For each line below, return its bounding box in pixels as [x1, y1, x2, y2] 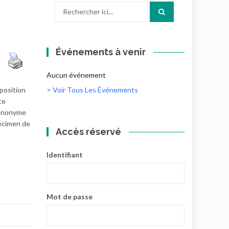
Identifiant [47, 150, 83, 159]
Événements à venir [56, 47, 146, 57]
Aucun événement [47, 71, 106, 79]
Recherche [54, 2, 88, 11]
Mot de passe [47, 192, 93, 201]
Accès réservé [56, 126, 122, 137]
